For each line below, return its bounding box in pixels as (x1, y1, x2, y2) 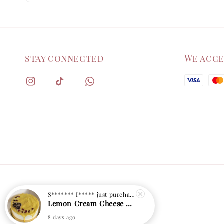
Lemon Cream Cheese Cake (126, 198, 132, 208)
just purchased (95, 190, 130, 198)
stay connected (25, 52, 104, 64)
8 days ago (48, 213, 76, 221)
